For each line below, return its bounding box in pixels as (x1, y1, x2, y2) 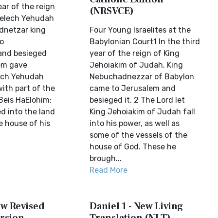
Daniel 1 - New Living (90, 200, 183, 213)
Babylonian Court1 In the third (90, 37, 200, 46)
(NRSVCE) (90, 5, 134, 18)
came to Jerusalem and (90, 84, 176, 93)
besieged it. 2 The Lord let (90, 95, 185, 105)
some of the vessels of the (90, 130, 188, 140)
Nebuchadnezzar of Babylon (90, 72, 195, 81)
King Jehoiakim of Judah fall (90, 107, 196, 116)
